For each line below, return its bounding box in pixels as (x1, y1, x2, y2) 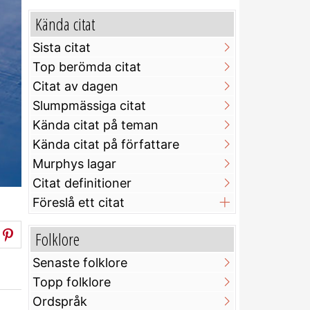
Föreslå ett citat (33, 195, 125, 210)
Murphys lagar (33, 156, 116, 172)
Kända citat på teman (33, 118, 158, 133)
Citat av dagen (33, 79, 118, 94)
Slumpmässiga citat (33, 98, 146, 113)
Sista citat (33, 40, 91, 55)
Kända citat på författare (33, 137, 179, 152)
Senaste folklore (33, 255, 127, 271)
